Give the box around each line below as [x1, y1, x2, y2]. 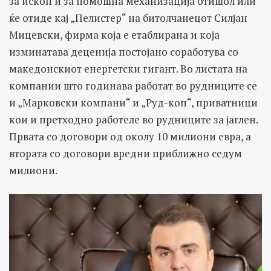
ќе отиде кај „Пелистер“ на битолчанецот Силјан [9, 10, 247, 25]
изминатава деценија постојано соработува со [9, 44, 238, 59]
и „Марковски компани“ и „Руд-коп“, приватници [9, 95, 258, 109]
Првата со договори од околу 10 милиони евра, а [9, 129, 251, 143]
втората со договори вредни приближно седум [9, 146, 242, 160]
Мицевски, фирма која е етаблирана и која [9, 27, 220, 42]
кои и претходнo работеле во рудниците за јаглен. [9, 112, 258, 126]
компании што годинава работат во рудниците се [9, 78, 257, 93]
